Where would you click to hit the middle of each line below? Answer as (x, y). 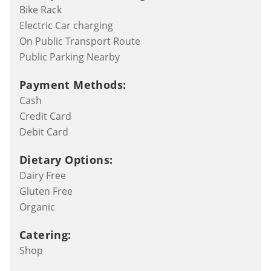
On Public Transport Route (80, 41)
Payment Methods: (73, 84)
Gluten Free (46, 191)
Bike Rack (41, 9)
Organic (37, 207)
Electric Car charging (66, 25)
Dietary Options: (66, 159)
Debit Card (44, 132)
